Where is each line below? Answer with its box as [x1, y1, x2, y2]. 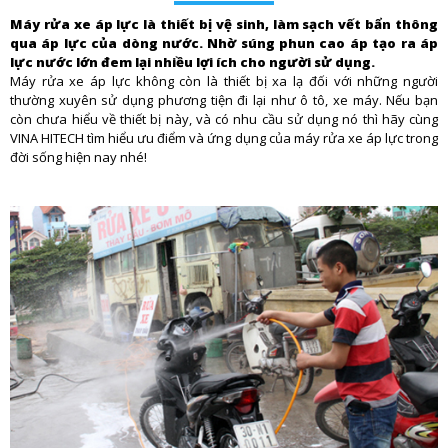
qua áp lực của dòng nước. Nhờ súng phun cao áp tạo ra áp [10, 34, 438, 53]
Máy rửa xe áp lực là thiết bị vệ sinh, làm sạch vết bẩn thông [10, 15, 438, 34]
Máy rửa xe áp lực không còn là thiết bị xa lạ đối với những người [10, 72, 438, 91]
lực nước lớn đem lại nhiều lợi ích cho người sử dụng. [10, 53, 375, 72]
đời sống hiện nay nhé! [10, 148, 147, 167]
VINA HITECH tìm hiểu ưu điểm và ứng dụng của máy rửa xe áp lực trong [10, 129, 438, 148]
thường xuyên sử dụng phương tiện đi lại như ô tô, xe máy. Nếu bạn [10, 91, 438, 110]
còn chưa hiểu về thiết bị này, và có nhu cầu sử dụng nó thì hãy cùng [10, 110, 438, 129]
